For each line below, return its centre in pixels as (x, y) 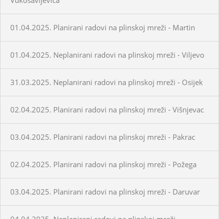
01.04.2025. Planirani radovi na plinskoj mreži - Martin (103, 27)
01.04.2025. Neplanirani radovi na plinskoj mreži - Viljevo (107, 55)
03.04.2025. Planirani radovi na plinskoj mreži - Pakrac (103, 137)
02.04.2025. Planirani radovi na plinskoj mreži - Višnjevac (107, 109)
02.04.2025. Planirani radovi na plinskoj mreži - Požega (103, 164)
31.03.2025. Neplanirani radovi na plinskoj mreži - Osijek (107, 82)
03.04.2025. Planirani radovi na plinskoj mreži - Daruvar (105, 191)
